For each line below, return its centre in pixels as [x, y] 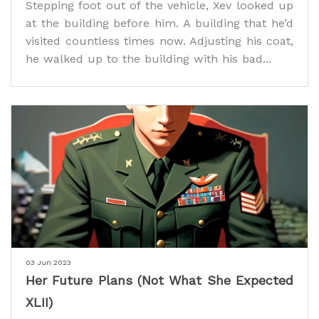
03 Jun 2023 [48, 263]
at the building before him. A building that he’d [159, 23]
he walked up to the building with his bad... [148, 59]
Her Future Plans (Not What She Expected [159, 281]
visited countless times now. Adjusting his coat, [159, 41]
